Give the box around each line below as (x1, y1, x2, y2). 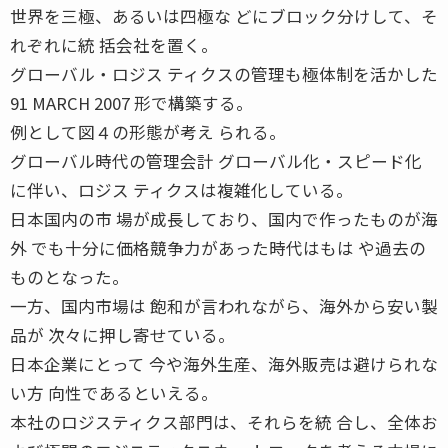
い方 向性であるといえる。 (10, 380, 218, 405)
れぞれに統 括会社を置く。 (10, 32, 218, 57)
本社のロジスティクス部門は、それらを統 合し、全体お (10, 409, 438, 434)
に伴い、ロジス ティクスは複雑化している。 (10, 177, 353, 202)
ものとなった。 (10, 264, 129, 289)
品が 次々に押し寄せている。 (10, 322, 235, 347)
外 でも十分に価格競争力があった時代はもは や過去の (10, 235, 426, 260)
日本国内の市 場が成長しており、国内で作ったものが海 (10, 206, 438, 231)
